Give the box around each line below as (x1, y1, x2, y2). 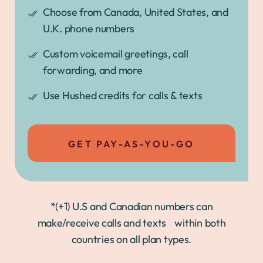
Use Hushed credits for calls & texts (43, 88, 203, 102)
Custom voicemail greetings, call (43, 46, 188, 60)
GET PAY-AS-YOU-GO (68, 137, 195, 150)
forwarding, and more (43, 63, 143, 77)
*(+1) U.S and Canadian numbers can (50, 199, 213, 213)
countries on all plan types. (71, 232, 192, 246)
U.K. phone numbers (43, 21, 135, 35)
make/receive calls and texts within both (37, 215, 226, 230)
